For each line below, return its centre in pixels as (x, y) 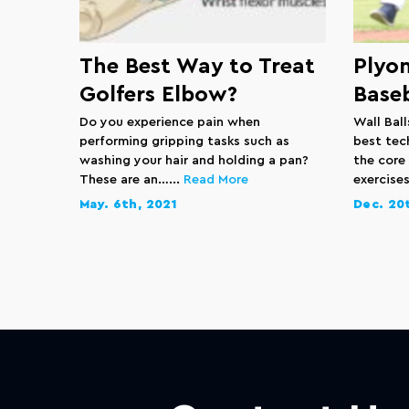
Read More (216, 180)
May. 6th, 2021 (128, 204)
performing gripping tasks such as (184, 142)
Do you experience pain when (170, 122)
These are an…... (131, 180)
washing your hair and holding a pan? (194, 161)
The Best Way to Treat (197, 67)
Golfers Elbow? (158, 95)
